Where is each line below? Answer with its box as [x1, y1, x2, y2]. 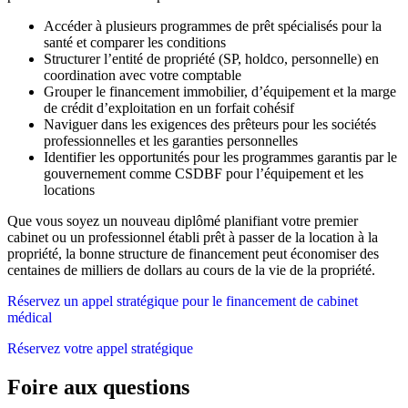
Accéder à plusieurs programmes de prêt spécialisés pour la [44, 17, 382, 34]
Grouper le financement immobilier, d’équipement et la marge [44, 83, 396, 99]
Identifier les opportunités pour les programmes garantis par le [44, 148, 397, 165]
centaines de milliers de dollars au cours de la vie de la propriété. [7, 261, 375, 278]
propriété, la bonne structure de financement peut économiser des [7, 245, 379, 261]
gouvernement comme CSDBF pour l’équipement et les [44, 165, 363, 181]
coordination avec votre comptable [44, 66, 241, 83]
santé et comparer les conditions [44, 34, 226, 50]
